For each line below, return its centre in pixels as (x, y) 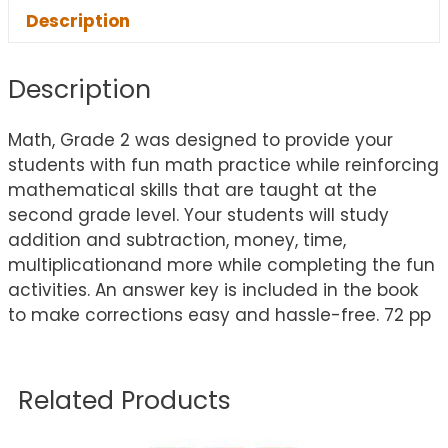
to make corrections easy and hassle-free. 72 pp (219, 314)
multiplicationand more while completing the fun (221, 264)
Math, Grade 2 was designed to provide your (200, 139)
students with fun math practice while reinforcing (223, 164)
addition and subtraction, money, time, (177, 239)
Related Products (124, 400)
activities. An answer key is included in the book (213, 289)
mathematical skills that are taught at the (192, 189)
